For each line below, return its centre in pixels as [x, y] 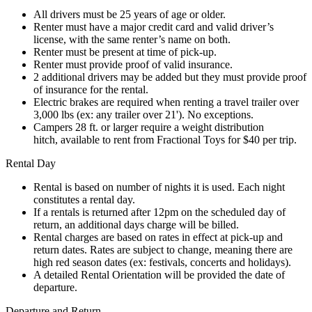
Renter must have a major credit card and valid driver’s [154, 26]
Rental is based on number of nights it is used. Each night [159, 187]
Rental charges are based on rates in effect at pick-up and [158, 237]
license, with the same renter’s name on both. [132, 39]
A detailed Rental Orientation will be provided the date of [159, 274]
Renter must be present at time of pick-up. [125, 52]
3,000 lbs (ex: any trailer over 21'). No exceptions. [143, 114]
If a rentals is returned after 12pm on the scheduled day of [159, 212]
